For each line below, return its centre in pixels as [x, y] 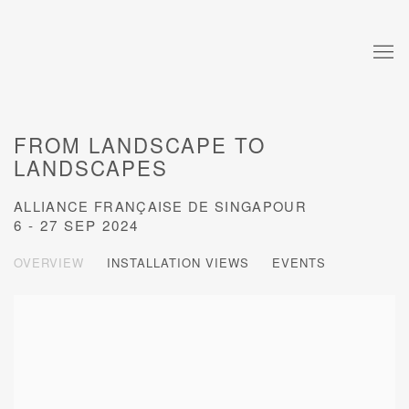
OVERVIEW [49, 263]
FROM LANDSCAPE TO [140, 145]
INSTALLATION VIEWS [178, 263]
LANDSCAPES [91, 168]
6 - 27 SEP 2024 [76, 225]
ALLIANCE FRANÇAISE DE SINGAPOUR [160, 206]
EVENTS [299, 263]
